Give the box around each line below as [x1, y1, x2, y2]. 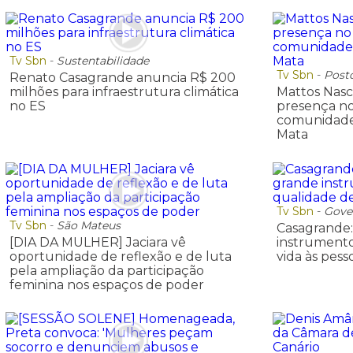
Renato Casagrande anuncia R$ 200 [9, 70, 236, 86]
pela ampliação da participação [9, 262, 204, 278]
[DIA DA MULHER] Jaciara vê [9, 234, 186, 250]
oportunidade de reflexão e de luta [9, 248, 232, 264]
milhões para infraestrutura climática [9, 84, 239, 100]
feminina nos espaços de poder [9, 277, 204, 292]
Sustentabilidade [57, 54, 149, 69]
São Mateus [57, 217, 121, 232]
